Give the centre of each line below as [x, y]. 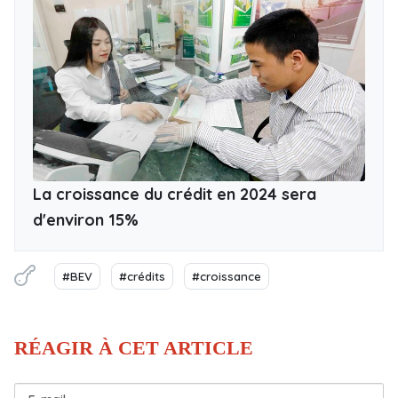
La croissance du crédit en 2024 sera [175, 194]
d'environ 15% [86, 219]
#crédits [142, 276]
